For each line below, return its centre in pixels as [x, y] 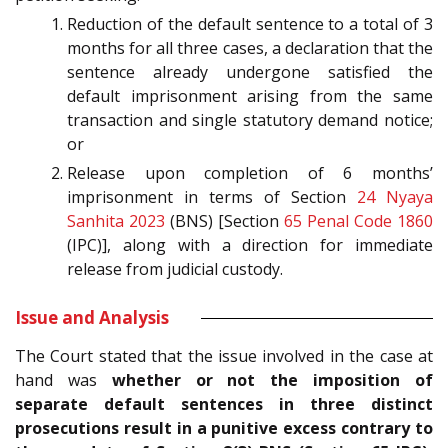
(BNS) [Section [224, 221]
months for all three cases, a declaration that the [250, 48]
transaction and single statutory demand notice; [250, 120]
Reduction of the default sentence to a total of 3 [250, 24]
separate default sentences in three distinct [224, 404]
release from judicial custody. [175, 269]
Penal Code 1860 [370, 221]
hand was [63, 380]
